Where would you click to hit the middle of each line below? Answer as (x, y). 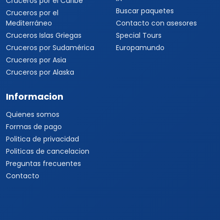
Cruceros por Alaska (40, 72)
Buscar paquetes (145, 11)
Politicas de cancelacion (48, 151)
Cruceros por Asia (36, 60)
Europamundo (140, 48)
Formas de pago (34, 127)
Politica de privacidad (42, 139)
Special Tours (139, 35)
